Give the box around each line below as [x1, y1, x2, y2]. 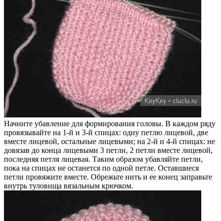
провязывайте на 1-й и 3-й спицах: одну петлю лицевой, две [4, 128, 208, 137]
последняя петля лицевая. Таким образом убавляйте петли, [4, 154, 203, 163]
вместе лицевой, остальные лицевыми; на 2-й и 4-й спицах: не [4, 137, 215, 146]
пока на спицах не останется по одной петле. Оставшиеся [4, 163, 199, 172]
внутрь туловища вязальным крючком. [4, 181, 133, 190]
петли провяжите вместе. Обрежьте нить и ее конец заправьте [4, 172, 212, 181]
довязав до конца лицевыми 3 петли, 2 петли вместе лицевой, [4, 146, 213, 154]
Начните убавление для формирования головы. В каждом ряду [4, 119, 216, 128]
